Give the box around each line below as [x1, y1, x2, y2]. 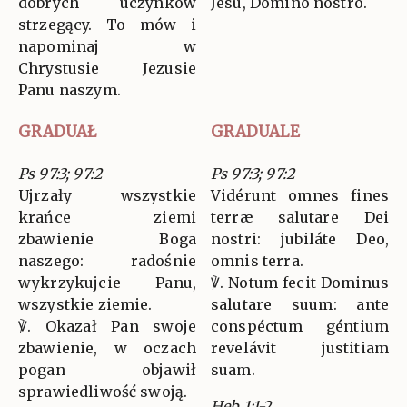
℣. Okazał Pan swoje [18, 317, 196, 336]
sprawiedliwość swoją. [18, 382, 188, 402]
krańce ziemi [18, 208, 196, 227]
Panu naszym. [18, 81, 121, 100]
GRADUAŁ [18, 122, 96, 143]
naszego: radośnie [18, 252, 196, 271]
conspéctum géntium [211, 317, 389, 336]
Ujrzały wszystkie [18, 186, 196, 205]
